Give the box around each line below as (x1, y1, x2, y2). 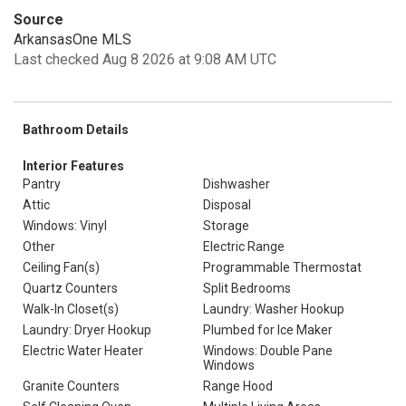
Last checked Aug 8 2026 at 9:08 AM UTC (14, 51, 276, 68)
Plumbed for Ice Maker (203, 323, 333, 337)
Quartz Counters (23, 281, 118, 295)
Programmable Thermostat (203, 260, 362, 275)
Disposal (203, 198, 251, 212)
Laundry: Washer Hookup (203, 302, 344, 316)
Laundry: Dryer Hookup (23, 323, 151, 337)
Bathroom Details (23, 122, 129, 137)
